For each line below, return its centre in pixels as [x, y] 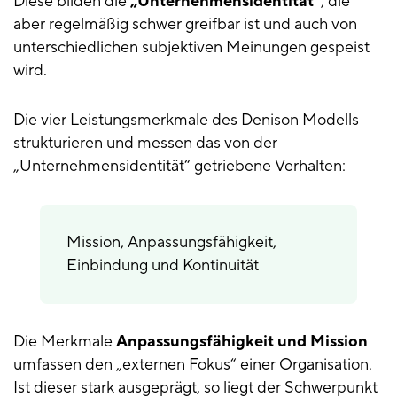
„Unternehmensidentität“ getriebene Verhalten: [179, 167]
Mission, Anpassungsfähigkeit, [171, 243]
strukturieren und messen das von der [145, 144]
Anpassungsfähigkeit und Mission [242, 342]
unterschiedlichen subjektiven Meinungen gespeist [191, 48]
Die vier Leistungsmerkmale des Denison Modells [186, 121]
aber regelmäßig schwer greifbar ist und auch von [185, 25]
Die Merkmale [65, 342]
